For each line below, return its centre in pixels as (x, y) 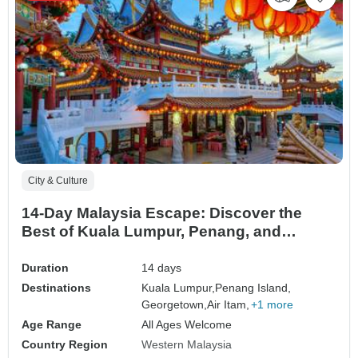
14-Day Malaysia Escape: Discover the (162, 213)
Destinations (56, 287)
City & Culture (58, 180)
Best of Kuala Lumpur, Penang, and (151, 231)
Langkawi (57, 249)
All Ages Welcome (187, 324)
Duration (45, 267)
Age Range (52, 324)
